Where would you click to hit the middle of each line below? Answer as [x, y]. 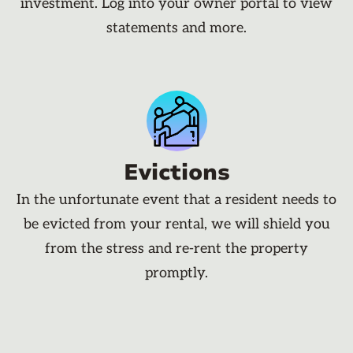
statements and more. [176, 28]
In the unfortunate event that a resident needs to [176, 200]
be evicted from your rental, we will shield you [176, 225]
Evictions [176, 173]
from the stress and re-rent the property [176, 249]
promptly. [176, 273]
